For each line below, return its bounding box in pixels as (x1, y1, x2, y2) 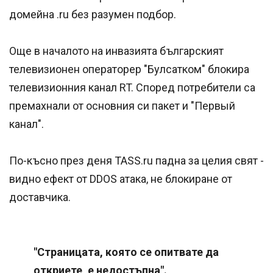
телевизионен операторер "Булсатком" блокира (9, 63, 249, 76)
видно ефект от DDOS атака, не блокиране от (9, 172, 232, 186)
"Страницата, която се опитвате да (34, 246, 219, 259)
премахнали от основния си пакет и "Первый (9, 99, 235, 113)
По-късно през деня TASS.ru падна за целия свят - (9, 154, 264, 168)
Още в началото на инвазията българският (9, 44, 224, 58)
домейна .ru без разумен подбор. (9, 8, 176, 21)
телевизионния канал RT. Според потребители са (9, 81, 255, 94)
